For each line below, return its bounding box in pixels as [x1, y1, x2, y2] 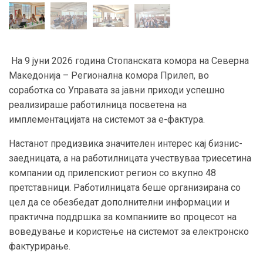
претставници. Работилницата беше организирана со [9, 182, 241, 194]
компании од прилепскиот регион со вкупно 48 [9, 167, 216, 179]
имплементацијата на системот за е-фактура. [9, 114, 205, 126]
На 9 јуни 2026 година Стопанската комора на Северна [9, 55, 249, 67]
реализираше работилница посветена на [9, 99, 187, 111]
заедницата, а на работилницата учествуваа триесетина [9, 153, 251, 164]
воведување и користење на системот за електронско [9, 226, 249, 238]
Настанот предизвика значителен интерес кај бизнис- [9, 138, 242, 150]
